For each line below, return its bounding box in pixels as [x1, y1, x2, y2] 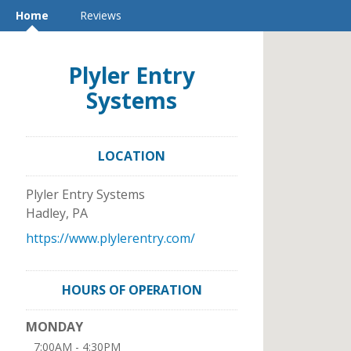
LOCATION [98, 147, 165, 165]
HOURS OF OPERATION [61, 281, 202, 299]
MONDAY [26, 318, 83, 335]
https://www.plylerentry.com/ [26, 230, 195, 247]
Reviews [80, 8, 121, 23]
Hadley [26, 204, 66, 222]
